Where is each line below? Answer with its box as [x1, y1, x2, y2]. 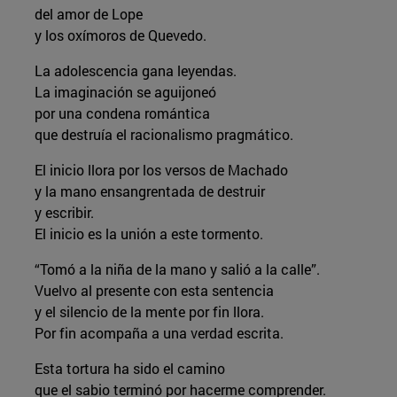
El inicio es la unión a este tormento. [34, 223, 263, 243]
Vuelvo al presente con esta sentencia [34, 280, 274, 300]
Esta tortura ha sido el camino [34, 358, 225, 378]
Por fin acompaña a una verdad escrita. [34, 323, 284, 342]
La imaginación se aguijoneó [34, 82, 216, 101]
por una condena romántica [34, 103, 214, 122]
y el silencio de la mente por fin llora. [34, 301, 264, 321]
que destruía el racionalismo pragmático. [34, 124, 293, 144]
